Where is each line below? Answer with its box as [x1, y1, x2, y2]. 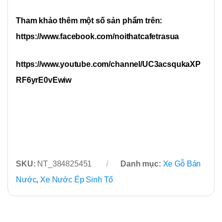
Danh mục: [120, 160, 163, 168]
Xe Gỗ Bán [163, 160, 201, 168]
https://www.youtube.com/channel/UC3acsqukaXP [16, 60, 201, 69]
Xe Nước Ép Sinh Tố [40, 175, 113, 184]
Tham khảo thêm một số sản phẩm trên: [16, 16, 163, 25]
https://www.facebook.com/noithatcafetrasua [16, 32, 179, 41]
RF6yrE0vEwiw [16, 76, 72, 85]
